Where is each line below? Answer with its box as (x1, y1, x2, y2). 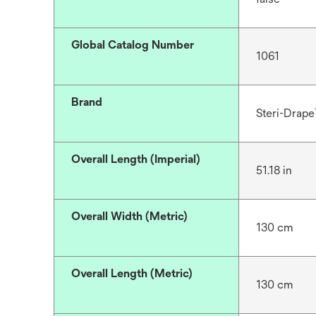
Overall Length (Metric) (71, 267, 193, 280)
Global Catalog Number (71, 38, 194, 51)
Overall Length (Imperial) (71, 152, 200, 166)
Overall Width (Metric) (71, 209, 188, 223)
